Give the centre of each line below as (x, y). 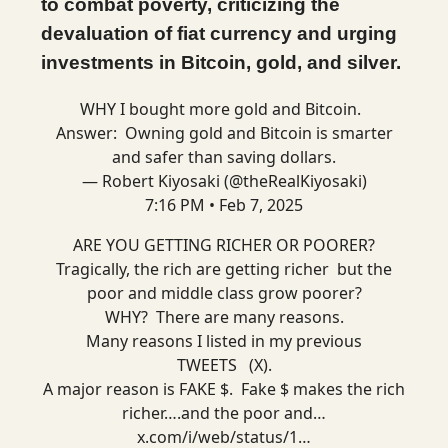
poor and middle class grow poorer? (224, 293)
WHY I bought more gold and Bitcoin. (224, 109)
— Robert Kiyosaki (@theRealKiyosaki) (224, 181)
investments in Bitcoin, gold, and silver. (221, 62)
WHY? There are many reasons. (224, 317)
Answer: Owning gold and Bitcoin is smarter (224, 133)
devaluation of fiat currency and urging (219, 33)
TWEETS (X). (224, 365)
